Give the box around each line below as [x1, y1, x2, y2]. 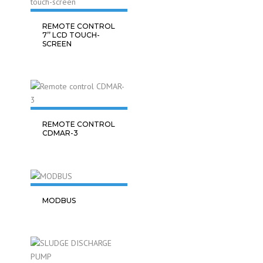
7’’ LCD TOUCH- [42, 31, 100, 39]
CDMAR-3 [42, 129, 78, 137]
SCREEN [42, 39, 72, 48]
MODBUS [42, 196, 76, 205]
